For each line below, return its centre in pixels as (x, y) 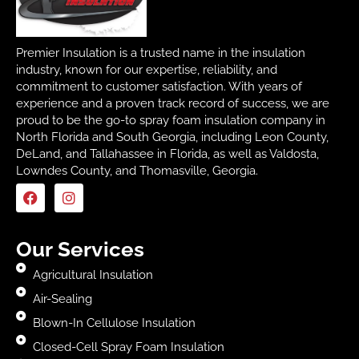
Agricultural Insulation (93, 274)
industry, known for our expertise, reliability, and (147, 70)
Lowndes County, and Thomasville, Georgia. (137, 171)
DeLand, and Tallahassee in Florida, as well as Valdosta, (167, 154)
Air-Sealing (63, 298)
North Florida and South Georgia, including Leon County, (172, 137)
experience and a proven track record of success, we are (173, 104)
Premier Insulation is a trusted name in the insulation (161, 53)
